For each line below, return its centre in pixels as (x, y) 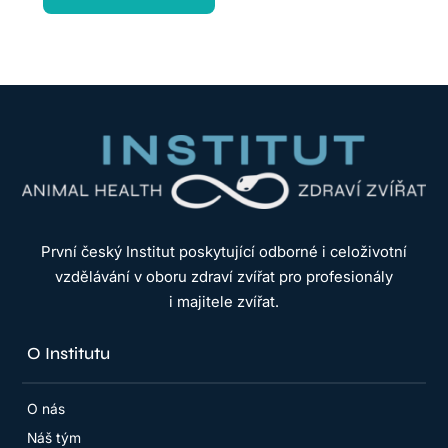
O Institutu (69, 354)
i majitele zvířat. (224, 302)
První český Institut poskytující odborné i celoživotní (224, 252)
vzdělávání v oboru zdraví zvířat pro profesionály (224, 277)
